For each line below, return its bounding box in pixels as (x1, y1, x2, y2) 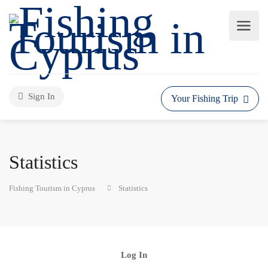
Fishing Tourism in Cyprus (9, 184, 95, 193)
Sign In (26, 92, 55, 101)
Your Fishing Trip (171, 93, 240, 103)
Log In (121, 250, 147, 260)
